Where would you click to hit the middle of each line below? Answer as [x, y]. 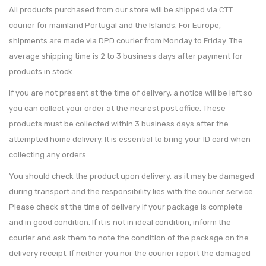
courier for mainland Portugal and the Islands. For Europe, [115, 25]
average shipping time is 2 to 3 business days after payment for [126, 56]
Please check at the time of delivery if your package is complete [126, 207]
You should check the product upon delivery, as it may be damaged [132, 176]
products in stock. [42, 72]
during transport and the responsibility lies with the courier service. [132, 191]
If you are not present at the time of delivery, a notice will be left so [131, 93]
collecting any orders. [48, 155]
